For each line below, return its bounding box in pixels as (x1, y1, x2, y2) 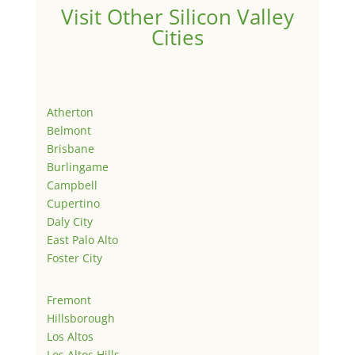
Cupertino (46, 196, 100, 212)
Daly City (46, 214, 93, 230)
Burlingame (46, 159, 109, 175)
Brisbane (46, 141, 94, 157)
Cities (151, 23, 204, 52)
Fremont (46, 292, 91, 308)
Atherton (46, 105, 94, 120)
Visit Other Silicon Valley (60, 2, 294, 32)
